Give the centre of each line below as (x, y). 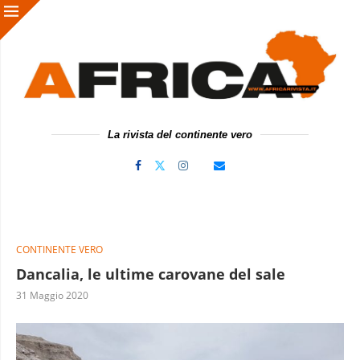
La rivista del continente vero (180, 134)
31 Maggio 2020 (52, 295)
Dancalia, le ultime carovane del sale (151, 274)
